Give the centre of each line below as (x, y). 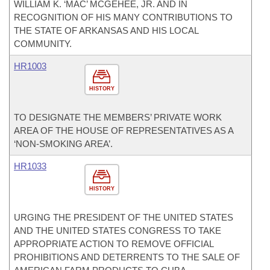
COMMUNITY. (43, 44)
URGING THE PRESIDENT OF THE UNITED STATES (124, 217)
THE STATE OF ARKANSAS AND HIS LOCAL (106, 30)
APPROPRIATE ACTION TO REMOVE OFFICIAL (114, 244)
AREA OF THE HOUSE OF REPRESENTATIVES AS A (124, 130)
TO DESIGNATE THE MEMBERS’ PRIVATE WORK (118, 117)
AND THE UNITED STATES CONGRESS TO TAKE (118, 231)
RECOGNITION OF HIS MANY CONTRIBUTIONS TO (123, 17)
